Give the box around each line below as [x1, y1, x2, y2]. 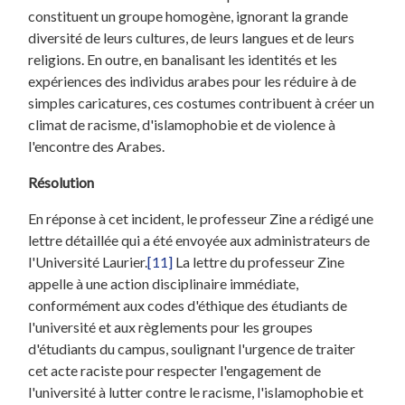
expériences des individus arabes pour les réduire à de [28, 71, 357, 89]
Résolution [28, 173, 95, 191]
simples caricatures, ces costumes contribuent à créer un [28, 93, 375, 111]
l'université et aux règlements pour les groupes [28, 317, 314, 335]
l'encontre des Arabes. [28, 137, 165, 155]
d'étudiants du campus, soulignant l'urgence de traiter [28, 339, 356, 357]
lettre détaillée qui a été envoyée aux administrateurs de [28, 231, 371, 249]
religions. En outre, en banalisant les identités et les [28, 50, 338, 68]
